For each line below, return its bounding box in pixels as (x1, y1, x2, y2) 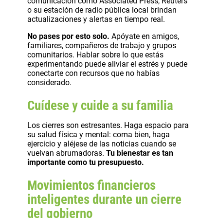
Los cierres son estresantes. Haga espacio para (27, 120, 189, 130)
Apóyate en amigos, (109, 31, 179, 41)
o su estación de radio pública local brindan (27, 5, 177, 15)
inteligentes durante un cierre (27, 191, 182, 207)
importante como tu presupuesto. (27, 157, 144, 167)
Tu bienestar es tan (106, 148, 173, 158)
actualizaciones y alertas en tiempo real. (27, 14, 165, 24)
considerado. (27, 77, 72, 87)
